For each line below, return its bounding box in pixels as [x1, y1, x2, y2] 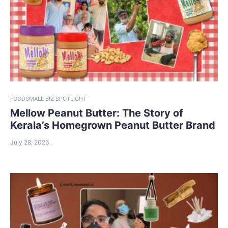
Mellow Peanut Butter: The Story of [10, 107, 183, 120]
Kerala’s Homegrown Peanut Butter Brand [10, 119, 215, 132]
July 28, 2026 [10, 138, 49, 147]
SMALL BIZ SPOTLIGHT [25, 95, 87, 103]
